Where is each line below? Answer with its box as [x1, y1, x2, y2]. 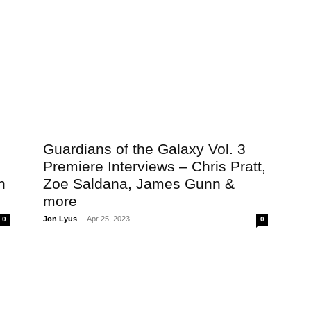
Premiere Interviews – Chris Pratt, [43, 158, 266, 174]
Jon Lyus [43, 215, 77, 223]
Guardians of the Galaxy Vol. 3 [43, 141, 246, 157]
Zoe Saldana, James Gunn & [43, 176, 235, 192]
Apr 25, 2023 [87, 215, 130, 223]
